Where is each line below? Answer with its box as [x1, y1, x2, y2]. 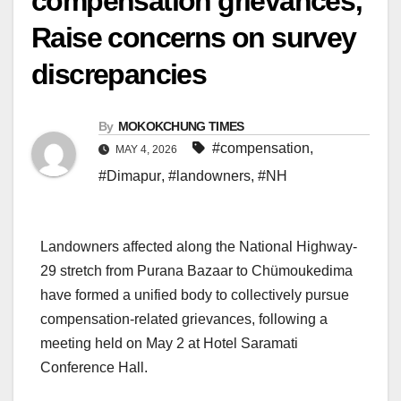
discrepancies [31, 57, 207, 90]
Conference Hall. [40, 359, 148, 375]
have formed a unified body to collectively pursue [40, 286, 349, 303]
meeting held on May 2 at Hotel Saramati [40, 335, 298, 351]
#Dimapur [98, 167, 161, 183]
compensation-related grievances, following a [40, 311, 328, 327]
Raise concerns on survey [31, 21, 356, 54]
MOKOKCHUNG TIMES [117, 118, 244, 133]
